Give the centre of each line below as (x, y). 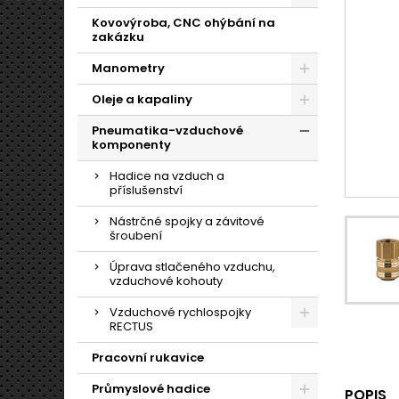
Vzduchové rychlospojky (180, 312)
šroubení (136, 236)
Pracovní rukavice (148, 358)
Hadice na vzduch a (167, 176)
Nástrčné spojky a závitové (187, 221)
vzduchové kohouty (166, 281)
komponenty (131, 145)
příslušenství (146, 190)
